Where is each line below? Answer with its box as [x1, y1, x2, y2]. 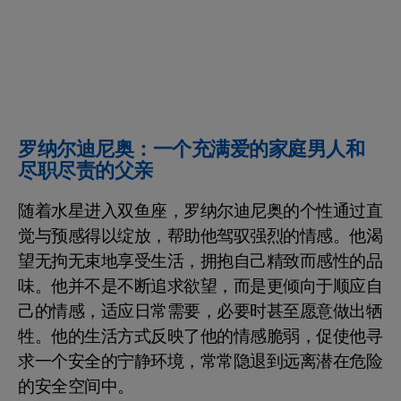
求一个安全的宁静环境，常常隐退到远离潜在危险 [18, 349, 382, 375]
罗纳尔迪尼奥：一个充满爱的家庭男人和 [18, 135, 364, 165]
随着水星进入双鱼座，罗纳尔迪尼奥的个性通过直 [18, 199, 382, 225]
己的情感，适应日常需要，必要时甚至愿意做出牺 [18, 299, 382, 325]
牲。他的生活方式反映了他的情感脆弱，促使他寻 [18, 324, 382, 350]
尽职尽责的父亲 [18, 157, 153, 186]
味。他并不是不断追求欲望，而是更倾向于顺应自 [18, 274, 382, 300]
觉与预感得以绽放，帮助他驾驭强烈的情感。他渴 [18, 224, 382, 250]
